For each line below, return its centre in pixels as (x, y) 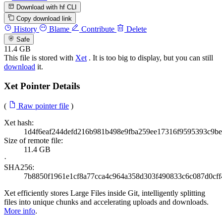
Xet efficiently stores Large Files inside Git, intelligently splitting (105, 193)
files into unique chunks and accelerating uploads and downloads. (106, 202)
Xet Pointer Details (42, 86)
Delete (136, 29)
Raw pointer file (43, 106)
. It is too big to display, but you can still (150, 57)
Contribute (97, 29)
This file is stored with (40, 57)
